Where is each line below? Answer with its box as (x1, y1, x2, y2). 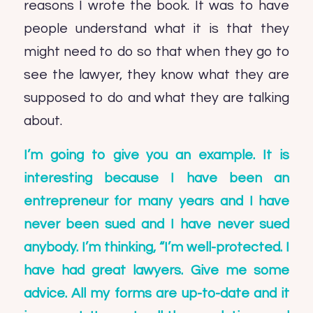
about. (23, 113, 62, 128)
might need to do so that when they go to (23, 44, 290, 59)
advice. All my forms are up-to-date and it (23, 286, 290, 301)
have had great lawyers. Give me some (23, 263, 290, 278)
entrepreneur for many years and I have (23, 194, 290, 209)
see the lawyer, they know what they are (23, 67, 290, 82)
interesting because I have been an (23, 171, 290, 186)
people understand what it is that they (23, 21, 290, 36)
